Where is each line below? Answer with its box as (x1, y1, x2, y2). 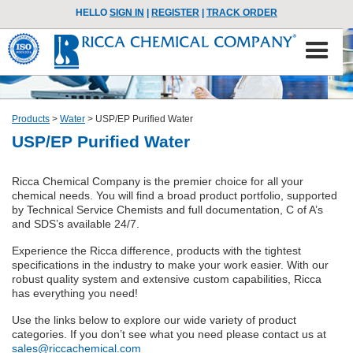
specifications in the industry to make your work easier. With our (12, 258, 329, 271)
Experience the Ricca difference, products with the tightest (12, 244, 301, 257)
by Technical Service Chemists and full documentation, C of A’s (12, 203, 323, 216)
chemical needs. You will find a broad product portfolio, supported (12, 189, 337, 202)
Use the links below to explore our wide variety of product (12, 314, 296, 326)
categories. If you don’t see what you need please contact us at (12, 328, 326, 340)
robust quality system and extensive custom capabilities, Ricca (12, 273, 321, 285)
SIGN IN (110, 7, 144, 18)
